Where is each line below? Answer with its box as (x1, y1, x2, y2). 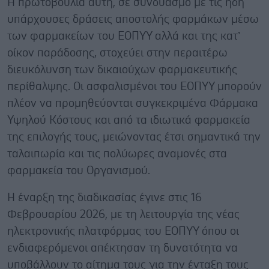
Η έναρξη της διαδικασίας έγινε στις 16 (7, 192, 202, 204)
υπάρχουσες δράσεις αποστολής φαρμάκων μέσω (7, 13, 259, 25)
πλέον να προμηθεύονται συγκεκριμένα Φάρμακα (7, 97, 258, 109)
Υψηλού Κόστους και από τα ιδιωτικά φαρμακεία (7, 114, 250, 126)
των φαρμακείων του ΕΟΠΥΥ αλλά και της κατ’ (7, 30, 240, 42)
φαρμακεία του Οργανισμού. (7, 165, 156, 177)
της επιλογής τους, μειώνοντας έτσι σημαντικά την (7, 131, 261, 143)
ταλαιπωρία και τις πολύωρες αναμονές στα (7, 148, 227, 160)
